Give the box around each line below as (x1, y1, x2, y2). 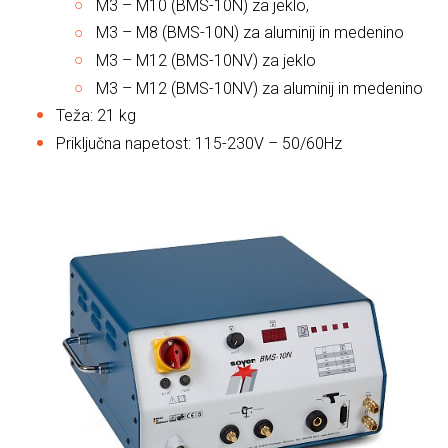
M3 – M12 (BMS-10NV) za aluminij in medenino (96, 78, 423, 98)
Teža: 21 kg (56, 106, 136, 126)
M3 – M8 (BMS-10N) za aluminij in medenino (96, 23, 404, 43)
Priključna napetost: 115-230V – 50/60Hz (56, 133, 342, 153)
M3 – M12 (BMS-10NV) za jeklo (96, 50, 316, 70)
